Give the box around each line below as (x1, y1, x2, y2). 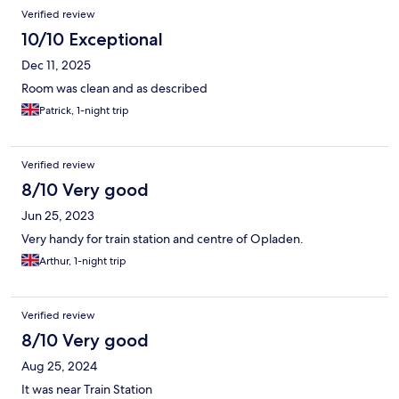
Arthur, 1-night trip (39, 254, 126, 269)
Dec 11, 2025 (21, 57, 91, 74)
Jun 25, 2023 (21, 208, 94, 224)
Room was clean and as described (21, 80, 208, 97)
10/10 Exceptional (21, 28, 163, 51)
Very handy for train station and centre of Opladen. (21, 231, 304, 248)
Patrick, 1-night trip (39, 103, 129, 118)
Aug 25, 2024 (21, 358, 97, 375)
